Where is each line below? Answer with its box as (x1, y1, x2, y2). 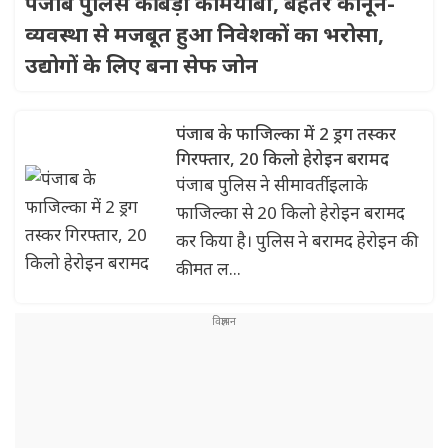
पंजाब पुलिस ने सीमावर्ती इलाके (176, 173, 368, 196)
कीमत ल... (176, 257, 241, 280)
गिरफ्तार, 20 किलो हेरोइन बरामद (176, 147, 389, 170)
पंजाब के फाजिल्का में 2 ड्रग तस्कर (176, 122, 396, 145)
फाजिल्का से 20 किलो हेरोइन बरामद (176, 201, 405, 224)
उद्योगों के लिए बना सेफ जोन (25, 51, 258, 79)
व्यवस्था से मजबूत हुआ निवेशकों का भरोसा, (25, 20, 384, 48)
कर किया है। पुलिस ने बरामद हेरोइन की (176, 229, 418, 252)
